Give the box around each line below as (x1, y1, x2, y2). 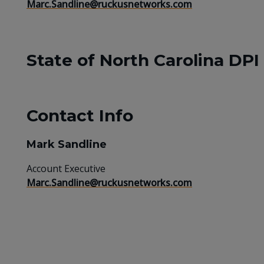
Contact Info (27, 105, 133, 126)
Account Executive (27, 161, 105, 175)
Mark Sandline (27, 137, 107, 151)
